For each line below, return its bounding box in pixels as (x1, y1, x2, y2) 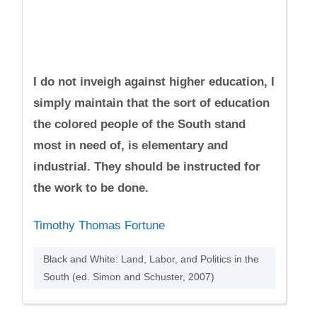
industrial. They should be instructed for (33, 160, 261, 173)
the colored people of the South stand (33, 117, 246, 131)
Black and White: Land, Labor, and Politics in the (43, 253, 260, 265)
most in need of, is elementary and (33, 139, 229, 152)
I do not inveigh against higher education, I (33, 75, 275, 88)
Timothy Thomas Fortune (33, 219, 166, 232)
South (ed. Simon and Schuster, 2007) (43, 271, 215, 282)
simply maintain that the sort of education (33, 96, 270, 110)
